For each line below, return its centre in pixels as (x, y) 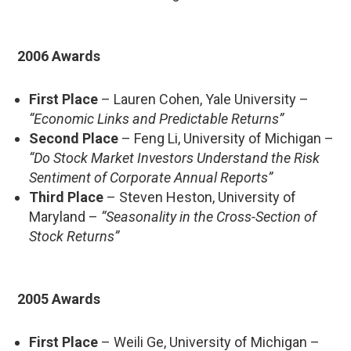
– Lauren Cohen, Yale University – (203, 99)
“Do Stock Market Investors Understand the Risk (174, 157)
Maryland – (65, 216)
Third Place (66, 197)
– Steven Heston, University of (200, 197)
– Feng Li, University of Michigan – (226, 138)
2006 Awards (59, 56)
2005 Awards (59, 299)
